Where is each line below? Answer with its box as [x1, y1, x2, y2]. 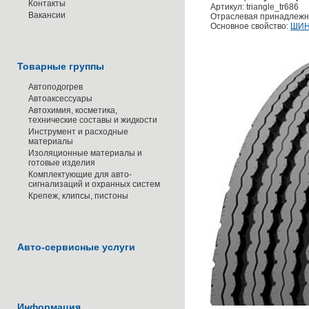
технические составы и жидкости [28, 115, 157, 125]
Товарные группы [17, 61, 104, 72]
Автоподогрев [28, 82, 83, 92]
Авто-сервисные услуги [17, 241, 135, 252]
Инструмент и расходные [28, 127, 128, 137]
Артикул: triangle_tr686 [210, 2, 299, 12]
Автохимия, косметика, [28, 106, 117, 115]
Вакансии [28, 10, 66, 20]
